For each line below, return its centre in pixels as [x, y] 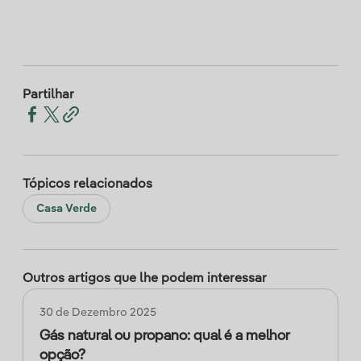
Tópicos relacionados [87, 185]
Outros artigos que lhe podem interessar [145, 279]
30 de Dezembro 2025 [98, 313]
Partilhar [48, 95]
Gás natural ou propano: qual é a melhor [165, 336]
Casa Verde [66, 209]
